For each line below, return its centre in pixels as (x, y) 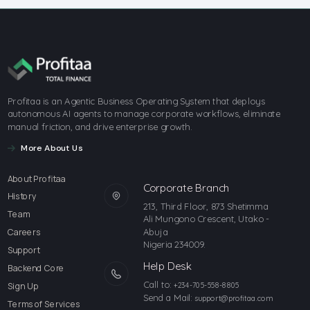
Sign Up (23, 286)
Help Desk (167, 266)
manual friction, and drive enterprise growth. (100, 126)
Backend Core (36, 268)
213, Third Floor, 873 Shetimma (206, 206)
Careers (24, 232)
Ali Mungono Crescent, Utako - (206, 219)
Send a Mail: (168, 298)
